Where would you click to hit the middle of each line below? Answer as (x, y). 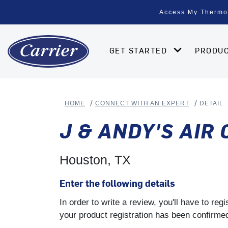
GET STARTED (140, 50)
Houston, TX (95, 160)
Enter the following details (117, 183)
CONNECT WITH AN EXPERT (142, 104)
